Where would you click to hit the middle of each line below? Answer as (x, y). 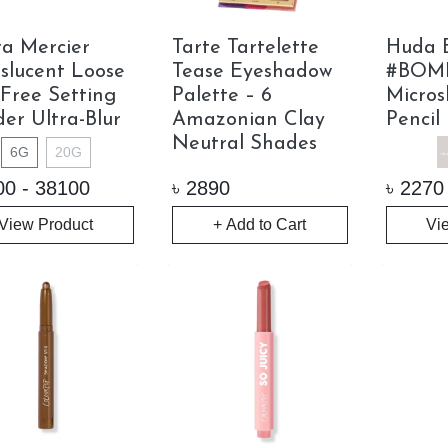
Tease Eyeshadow (251, 71)
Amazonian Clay (248, 119)
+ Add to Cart (260, 224)
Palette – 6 (221, 95)
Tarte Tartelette (245, 47)
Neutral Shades (244, 143)
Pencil (412, 119)
